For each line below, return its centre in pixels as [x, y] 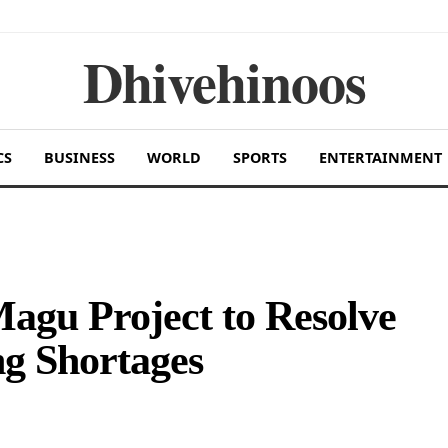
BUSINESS [79, 157]
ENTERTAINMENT [380, 157]
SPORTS [259, 157]
